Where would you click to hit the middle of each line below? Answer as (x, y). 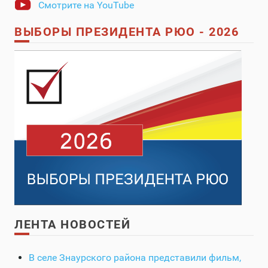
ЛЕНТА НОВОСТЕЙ (72, 225)
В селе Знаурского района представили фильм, (135, 258)
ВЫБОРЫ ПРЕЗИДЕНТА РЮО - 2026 (127, 32)
